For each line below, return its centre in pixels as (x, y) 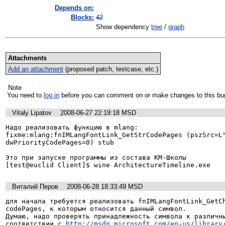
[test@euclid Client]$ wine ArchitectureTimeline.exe (108, 165)
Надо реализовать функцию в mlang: (72, 128)
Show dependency (124, 27)
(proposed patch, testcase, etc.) (110, 69)
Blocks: (82, 17)
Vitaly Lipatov (32, 113)
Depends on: (74, 8)
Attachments (27, 58)
